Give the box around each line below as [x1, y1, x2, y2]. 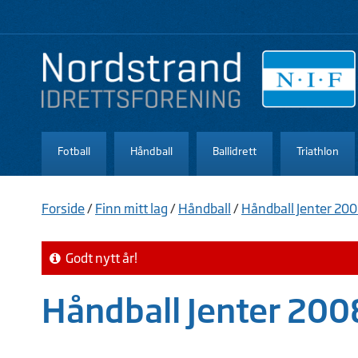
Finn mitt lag [95, 200, 168, 217]
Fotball [58, 144, 90, 157]
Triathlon [296, 144, 339, 157]
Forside [42, 200, 85, 217]
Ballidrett [213, 144, 257, 157]
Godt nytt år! [61, 249, 137, 266]
